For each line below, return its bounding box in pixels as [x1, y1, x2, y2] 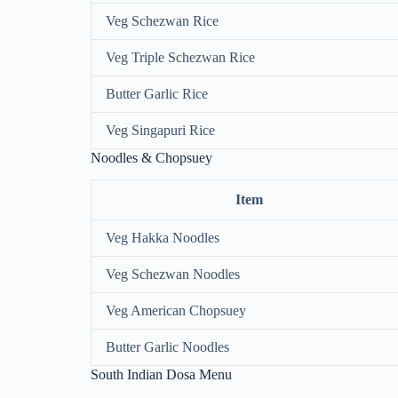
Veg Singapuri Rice [106, 122, 215, 138]
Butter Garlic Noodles [106, 338, 229, 354]
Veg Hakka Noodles [106, 229, 219, 245]
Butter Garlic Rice [106, 85, 208, 101]
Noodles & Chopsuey [91, 149, 212, 165]
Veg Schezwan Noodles [106, 266, 240, 282]
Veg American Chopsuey [106, 302, 246, 318]
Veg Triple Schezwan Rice [106, 49, 255, 65]
